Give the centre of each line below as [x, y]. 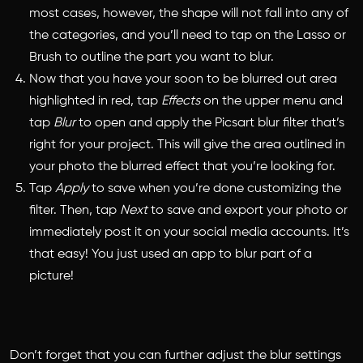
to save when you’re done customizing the [215, 189]
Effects [181, 102]
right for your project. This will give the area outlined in [187, 145]
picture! [51, 277]
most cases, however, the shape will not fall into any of [189, 14]
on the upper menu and [271, 102]
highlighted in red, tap [95, 102]
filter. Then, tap [75, 211]
